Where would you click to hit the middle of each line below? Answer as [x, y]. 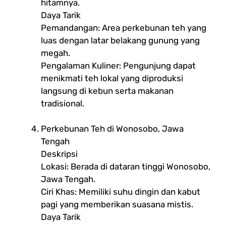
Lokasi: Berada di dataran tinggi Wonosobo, [126, 166]
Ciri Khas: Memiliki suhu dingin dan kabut [121, 191]
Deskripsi [59, 154]
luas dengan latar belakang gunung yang [120, 40]
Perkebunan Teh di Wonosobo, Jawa [112, 128]
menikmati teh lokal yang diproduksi [112, 78]
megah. [55, 53]
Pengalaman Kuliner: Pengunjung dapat [118, 65]
